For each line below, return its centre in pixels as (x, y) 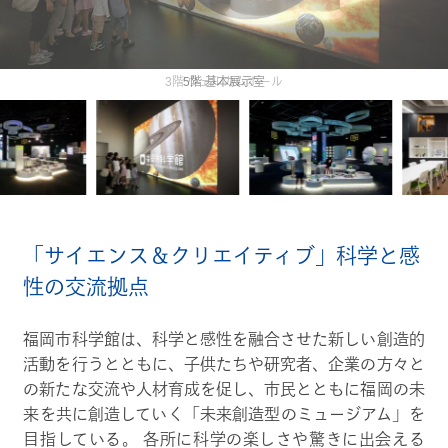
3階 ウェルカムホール (224, 82)
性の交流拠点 (86, 286)
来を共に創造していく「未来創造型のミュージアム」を (224, 414)
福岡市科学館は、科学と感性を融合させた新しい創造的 (224, 339)
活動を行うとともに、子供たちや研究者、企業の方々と (224, 364)
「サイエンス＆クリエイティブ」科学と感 (222, 255)
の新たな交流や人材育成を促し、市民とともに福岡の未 (224, 389)
